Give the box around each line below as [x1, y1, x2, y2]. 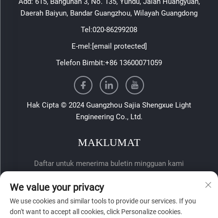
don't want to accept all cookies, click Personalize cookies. [10, 208, 182, 216]
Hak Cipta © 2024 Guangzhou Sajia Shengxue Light [27, 101, 191, 110]
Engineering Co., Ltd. [75, 112, 143, 122]
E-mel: [71, 42, 92, 51]
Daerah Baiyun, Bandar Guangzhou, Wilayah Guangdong [20, 9, 198, 18]
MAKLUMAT [78, 136, 140, 149]
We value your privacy [10, 182, 104, 193]
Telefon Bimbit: [56, 58, 105, 68]
